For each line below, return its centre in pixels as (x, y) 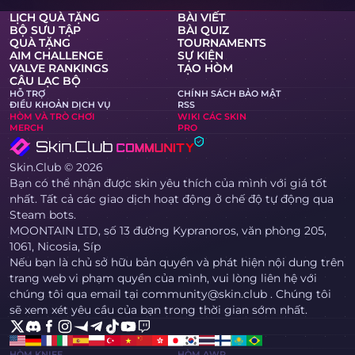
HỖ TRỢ (28, 94)
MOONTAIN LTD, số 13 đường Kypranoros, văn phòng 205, (168, 231)
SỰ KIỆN (200, 56)
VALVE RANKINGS (59, 69)
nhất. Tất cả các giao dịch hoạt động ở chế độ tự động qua (172, 199)
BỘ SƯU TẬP (46, 31)
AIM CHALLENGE (57, 56)
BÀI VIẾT (201, 18)
